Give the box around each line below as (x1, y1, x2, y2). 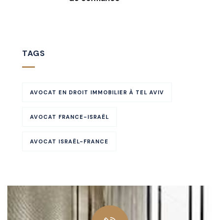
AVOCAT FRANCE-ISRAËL (30, 113, 109, 120)
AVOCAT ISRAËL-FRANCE (30, 137, 109, 145)
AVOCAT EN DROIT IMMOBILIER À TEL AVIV (30, 88, 164, 96)
